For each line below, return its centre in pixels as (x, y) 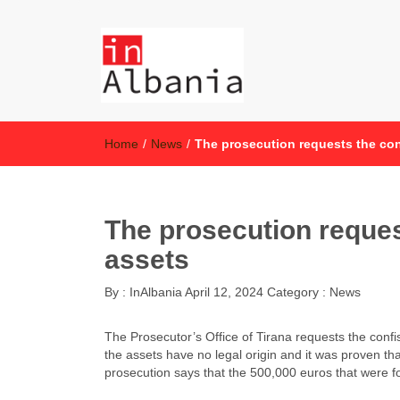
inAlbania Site (139, 127)
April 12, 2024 (224, 292)
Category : (298, 292)
